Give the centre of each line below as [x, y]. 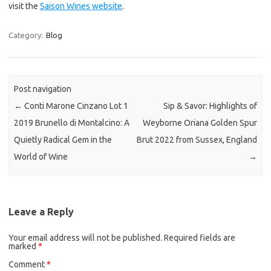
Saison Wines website [81, 6]
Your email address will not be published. [85, 237]
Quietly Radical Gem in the [63, 140]
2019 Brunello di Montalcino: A [72, 123]
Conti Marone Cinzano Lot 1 [76, 106]
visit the [24, 6]
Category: [27, 35]
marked [23, 246]
